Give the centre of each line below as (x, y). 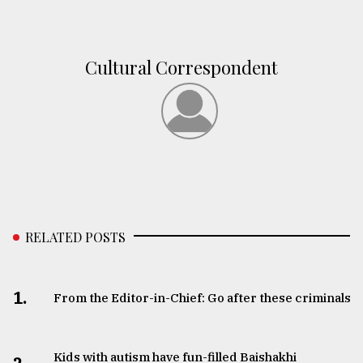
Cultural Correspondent (181, 68)
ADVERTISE (55, 203)
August (30, 112)
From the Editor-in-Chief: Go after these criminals (202, 298)
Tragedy (57, 43)
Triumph (46, 74)
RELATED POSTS (75, 237)
